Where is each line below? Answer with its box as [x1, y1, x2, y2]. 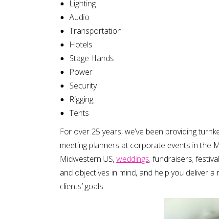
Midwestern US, [60, 153, 116, 164]
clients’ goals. [60, 181, 105, 192]
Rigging [69, 94, 93, 105]
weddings [116, 153, 149, 164]
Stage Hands [69, 53, 114, 64]
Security [69, 80, 97, 91]
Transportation [69, 25, 122, 36]
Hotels [69, 39, 92, 50]
